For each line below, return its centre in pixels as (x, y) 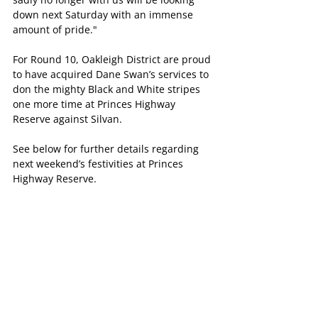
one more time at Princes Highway (95, 104)
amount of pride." (55, 30)
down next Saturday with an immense (104, 15)
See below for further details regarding (107, 149)
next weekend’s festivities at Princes (99, 164)
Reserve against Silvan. (67, 119)
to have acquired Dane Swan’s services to (112, 75)
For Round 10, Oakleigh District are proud (113, 60)
